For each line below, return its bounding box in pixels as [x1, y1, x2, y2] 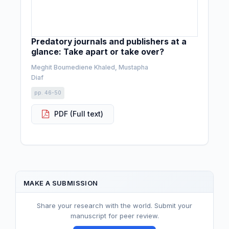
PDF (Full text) [54, 109, 104, 119]
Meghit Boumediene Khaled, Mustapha [31, 63, 149, 71]
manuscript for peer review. [70, 211, 159, 220]
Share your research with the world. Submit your [37, 201, 192, 210]
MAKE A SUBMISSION [23, 178, 98, 187]
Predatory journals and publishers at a [31, 36, 187, 47]
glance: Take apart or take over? [31, 47, 165, 57]
